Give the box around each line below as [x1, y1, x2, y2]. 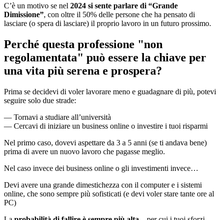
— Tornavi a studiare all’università [4, 112, 111, 121]
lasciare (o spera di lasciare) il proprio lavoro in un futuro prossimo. [4, 19, 211, 28]
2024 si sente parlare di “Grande [70, 1, 178, 10]
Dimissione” [4, 10, 44, 19]
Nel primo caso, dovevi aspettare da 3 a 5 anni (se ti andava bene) [4, 138, 207, 147]
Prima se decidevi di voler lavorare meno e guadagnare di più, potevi [4, 87, 216, 96]
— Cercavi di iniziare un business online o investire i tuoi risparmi [4, 121, 208, 130]
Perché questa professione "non [4, 38, 163, 51]
